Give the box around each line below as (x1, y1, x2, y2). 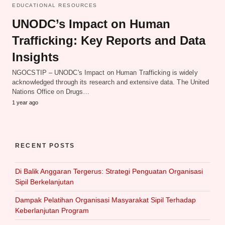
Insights (12, 50, 59, 64)
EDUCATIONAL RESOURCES (12, 2, 97, 8)
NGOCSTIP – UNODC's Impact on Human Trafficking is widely (12, 68, 198, 76)
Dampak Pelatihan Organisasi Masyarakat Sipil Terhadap (15, 195, 196, 204)
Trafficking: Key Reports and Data (12, 33, 205, 47)
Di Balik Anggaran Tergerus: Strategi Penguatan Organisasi (15, 167, 203, 175)
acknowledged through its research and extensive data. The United (12, 78, 209, 86)
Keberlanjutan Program (15, 206, 89, 214)
